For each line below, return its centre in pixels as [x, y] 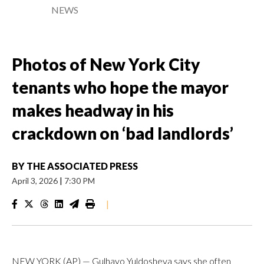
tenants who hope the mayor [120, 87]
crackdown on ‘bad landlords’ [123, 133]
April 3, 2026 [36, 181]
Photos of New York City [106, 64]
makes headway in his [93, 110]
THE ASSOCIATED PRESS [82, 166]
